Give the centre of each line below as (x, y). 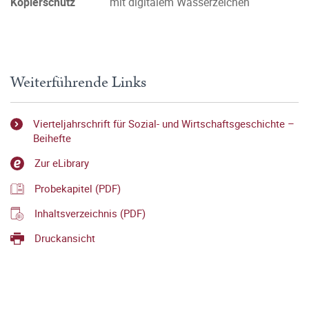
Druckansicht (65, 238)
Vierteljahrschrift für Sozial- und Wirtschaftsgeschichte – (163, 123)
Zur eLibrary (62, 163)
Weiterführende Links (78, 82)
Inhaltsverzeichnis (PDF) (90, 213)
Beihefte (52, 138)
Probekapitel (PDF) (78, 188)
